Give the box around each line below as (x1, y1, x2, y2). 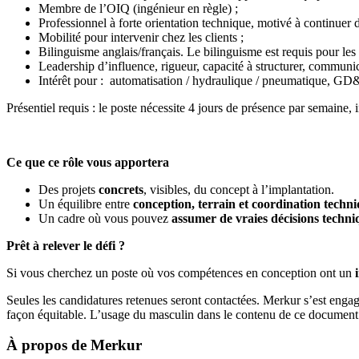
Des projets (38, 182, 99, 196)
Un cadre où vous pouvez (38, 211, 171, 225)
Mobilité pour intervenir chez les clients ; (38, 30, 247, 44)
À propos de (6, 337, 87, 354)
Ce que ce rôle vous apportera (6, 155, 172, 169)
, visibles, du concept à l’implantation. (143, 182, 337, 196)
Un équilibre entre (38, 196, 133, 211)
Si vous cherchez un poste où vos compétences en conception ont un (6, 265, 355, 280)
